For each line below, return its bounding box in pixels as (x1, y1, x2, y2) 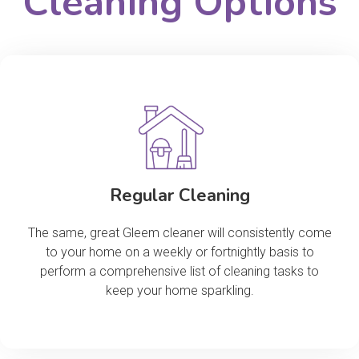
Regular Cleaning (109, 184, 250, 208)
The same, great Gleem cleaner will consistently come (27, 225, 332, 241)
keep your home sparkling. (105, 283, 254, 299)
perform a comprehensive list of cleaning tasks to (40, 264, 319, 280)
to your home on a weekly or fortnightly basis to (45, 244, 314, 260)
